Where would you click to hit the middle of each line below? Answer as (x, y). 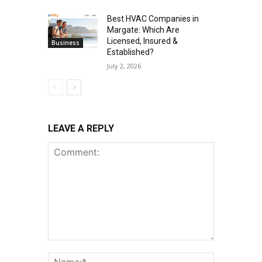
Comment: (67, 246)
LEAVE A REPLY (81, 128)
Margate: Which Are (144, 30)
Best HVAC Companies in (153, 18)
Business (65, 43)
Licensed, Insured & (143, 41)
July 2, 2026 (124, 65)
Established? (131, 52)
